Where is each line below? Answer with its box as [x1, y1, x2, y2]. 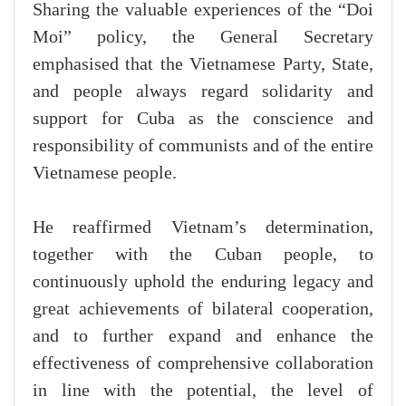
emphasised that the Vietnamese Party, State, [33, 54, 373, 75]
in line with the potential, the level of [33, 381, 373, 401]
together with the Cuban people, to [33, 245, 373, 266]
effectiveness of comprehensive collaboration [33, 353, 373, 374]
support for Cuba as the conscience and [33, 109, 373, 130]
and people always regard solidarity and [33, 82, 373, 102]
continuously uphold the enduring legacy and [33, 272, 373, 293]
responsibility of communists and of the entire [33, 136, 373, 157]
